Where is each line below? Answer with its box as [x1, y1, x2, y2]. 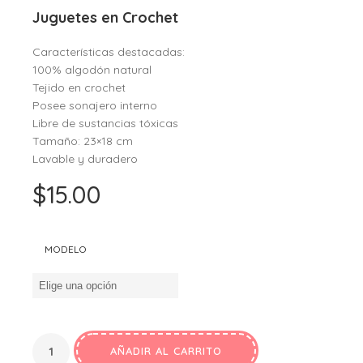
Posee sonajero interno [32, 98, 157, 113]
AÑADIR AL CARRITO [110, 344, 222, 357]
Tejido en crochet [32, 80, 126, 95]
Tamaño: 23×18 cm [32, 134, 133, 148]
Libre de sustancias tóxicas [32, 116, 178, 130]
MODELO [45, 243, 87, 255]
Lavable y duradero [32, 152, 138, 166]
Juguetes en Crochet [32, 8, 178, 27]
